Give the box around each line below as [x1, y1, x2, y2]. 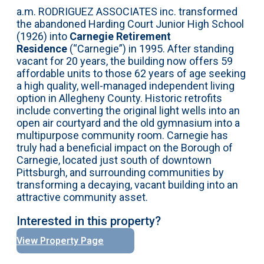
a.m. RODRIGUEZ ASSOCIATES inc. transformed [16, 5, 237, 18]
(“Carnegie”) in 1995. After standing [67, 42, 234, 55]
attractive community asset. [16, 191, 148, 203]
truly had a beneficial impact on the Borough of [16, 141, 233, 154]
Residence [16, 42, 67, 55]
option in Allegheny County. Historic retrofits [16, 92, 222, 104]
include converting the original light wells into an [16, 104, 240, 117]
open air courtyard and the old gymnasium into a [16, 117, 240, 129]
